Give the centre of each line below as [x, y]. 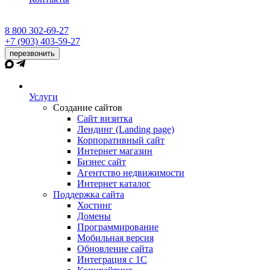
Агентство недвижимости [131, 173]
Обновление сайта [115, 249]
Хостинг [95, 205]
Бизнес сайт [102, 162]
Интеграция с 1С [112, 259]
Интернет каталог [114, 184]
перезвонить [32, 53]
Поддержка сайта [89, 194]
